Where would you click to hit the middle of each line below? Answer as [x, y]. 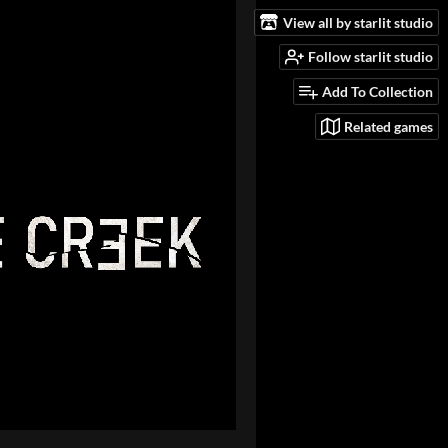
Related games [388, 126]
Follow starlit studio [370, 57]
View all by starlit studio [358, 22]
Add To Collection [377, 92]
